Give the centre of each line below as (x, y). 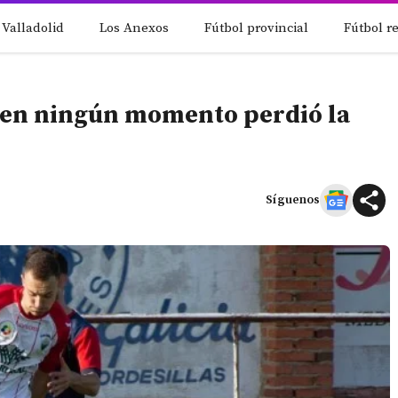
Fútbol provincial (256, 28)
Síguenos (293, 199)
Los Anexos (134, 28)
